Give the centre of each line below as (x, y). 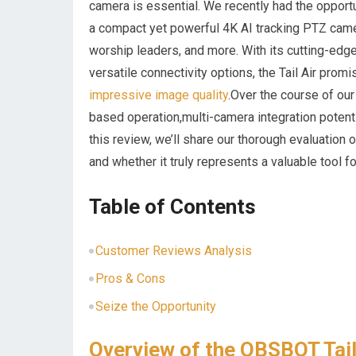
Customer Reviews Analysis (173, 251)
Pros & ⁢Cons (130, 279)
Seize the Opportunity (155, 306)
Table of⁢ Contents (172, 207)
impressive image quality (159, 95)
